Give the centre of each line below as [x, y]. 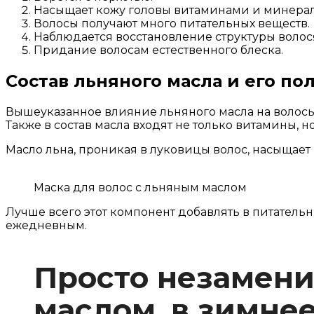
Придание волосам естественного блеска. [158, 50]
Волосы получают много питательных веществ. [172, 23]
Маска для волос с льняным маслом [140, 187]
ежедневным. [46, 225]
